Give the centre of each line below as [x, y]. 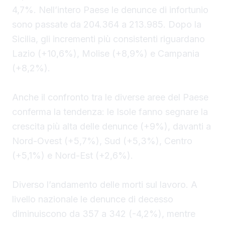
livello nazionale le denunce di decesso [93, 199]
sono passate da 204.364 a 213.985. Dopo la [107, 24]
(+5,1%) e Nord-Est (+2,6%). [73, 155]
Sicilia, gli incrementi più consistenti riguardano [108, 39]
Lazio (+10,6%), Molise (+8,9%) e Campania [106, 53]
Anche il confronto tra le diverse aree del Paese [110, 97]
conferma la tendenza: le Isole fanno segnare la [110, 111]
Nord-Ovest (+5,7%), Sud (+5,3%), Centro [102, 141]
